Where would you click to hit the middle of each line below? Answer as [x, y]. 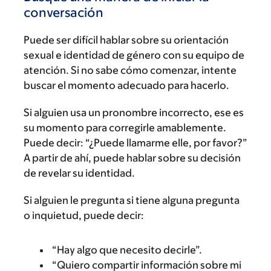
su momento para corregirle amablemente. [125, 127]
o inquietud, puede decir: [84, 215]
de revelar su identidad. [79, 173]
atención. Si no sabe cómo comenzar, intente [130, 70]
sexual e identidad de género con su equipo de [134, 55]
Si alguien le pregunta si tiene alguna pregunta [132, 200]
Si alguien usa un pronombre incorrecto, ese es [134, 112]
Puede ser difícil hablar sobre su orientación [126, 40]
